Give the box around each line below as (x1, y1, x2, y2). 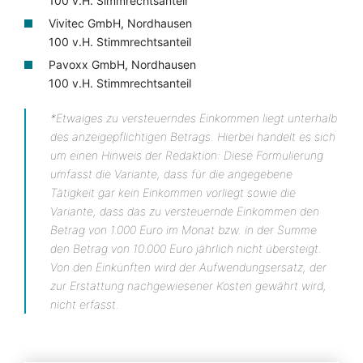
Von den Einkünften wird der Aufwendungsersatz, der (50, 260, 327, 275)
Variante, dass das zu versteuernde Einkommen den (50, 204, 319, 219)
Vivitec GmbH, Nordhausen (49, 16, 192, 31)
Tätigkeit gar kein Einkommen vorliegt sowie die (50, 186, 296, 200)
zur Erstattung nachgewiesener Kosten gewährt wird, (50, 279, 327, 293)
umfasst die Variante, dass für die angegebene (50, 167, 293, 181)
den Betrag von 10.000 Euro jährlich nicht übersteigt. (50, 241, 322, 256)
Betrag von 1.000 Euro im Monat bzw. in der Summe (50, 223, 317, 237)
